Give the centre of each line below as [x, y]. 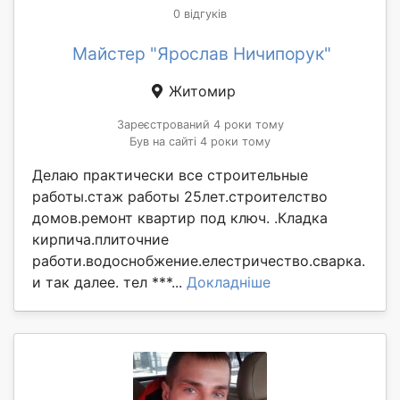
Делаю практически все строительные [170, 175]
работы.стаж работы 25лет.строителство [180, 196]
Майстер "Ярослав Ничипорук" [202, 53]
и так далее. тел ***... [109, 282]
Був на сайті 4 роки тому [200, 141]
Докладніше [229, 282]
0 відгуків [200, 13]
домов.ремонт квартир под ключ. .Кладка [180, 217]
